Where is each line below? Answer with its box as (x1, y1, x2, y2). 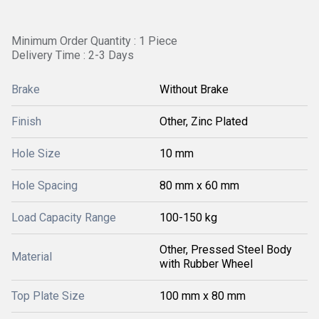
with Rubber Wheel (159, 257, 253, 271)
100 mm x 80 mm (159, 289, 246, 303)
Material (11, 250, 52, 263)
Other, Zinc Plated (159, 115, 248, 128)
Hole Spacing (11, 179, 78, 192)
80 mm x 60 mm (159, 179, 239, 192)
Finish (11, 115, 41, 128)
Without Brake (159, 83, 229, 96)
